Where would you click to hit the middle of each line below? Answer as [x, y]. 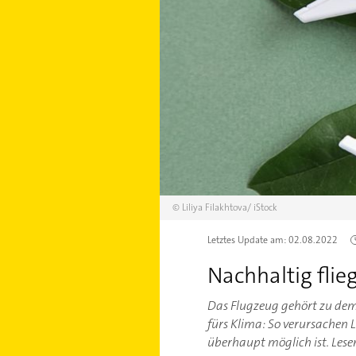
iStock [265, 207]
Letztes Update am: [248, 240]
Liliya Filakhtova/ [216, 207]
